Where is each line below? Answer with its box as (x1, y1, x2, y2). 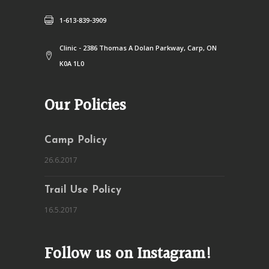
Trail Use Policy (44, 185, 121, 195)
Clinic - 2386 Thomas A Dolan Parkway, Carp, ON (59, 43, 217, 52)
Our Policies (44, 94, 126, 118)
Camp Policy (44, 135, 107, 145)
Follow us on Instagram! (44, 242, 212, 267)
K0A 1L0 (59, 59, 84, 68)
